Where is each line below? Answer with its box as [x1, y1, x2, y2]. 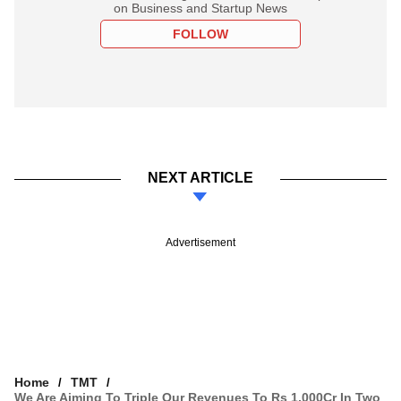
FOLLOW [173, 26, 228, 41]
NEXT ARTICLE [148, 169, 253, 185]
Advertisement [166, 235, 235, 249]
